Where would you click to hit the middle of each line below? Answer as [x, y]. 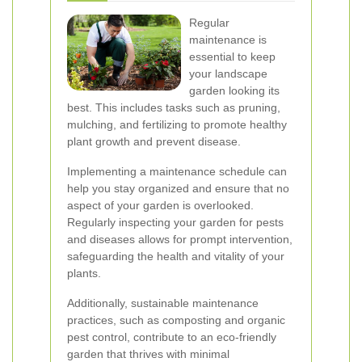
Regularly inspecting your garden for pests [175, 222]
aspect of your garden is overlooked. [160, 205]
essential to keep [232, 57]
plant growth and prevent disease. [154, 141]
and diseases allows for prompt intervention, [180, 239]
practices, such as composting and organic [176, 320]
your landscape [228, 74]
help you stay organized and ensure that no [178, 188]
